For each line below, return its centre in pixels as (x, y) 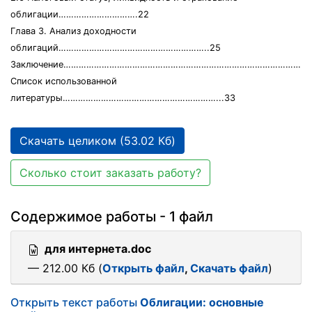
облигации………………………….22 (80, 14)
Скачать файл (229, 268)
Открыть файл (143, 268)
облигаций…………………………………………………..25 (116, 48)
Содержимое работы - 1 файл (112, 217)
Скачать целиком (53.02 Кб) (97, 141)
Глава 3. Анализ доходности (73, 31)
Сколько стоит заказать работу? (110, 173)
